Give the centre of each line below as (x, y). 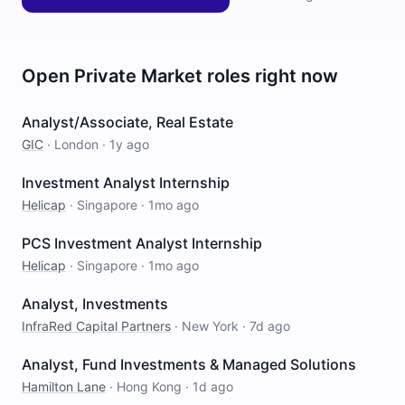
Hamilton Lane (64, 386)
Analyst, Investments (95, 304)
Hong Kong (149, 386)
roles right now (270, 76)
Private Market (138, 76)
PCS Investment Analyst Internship (142, 243)
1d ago (213, 386)
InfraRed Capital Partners (96, 326)
